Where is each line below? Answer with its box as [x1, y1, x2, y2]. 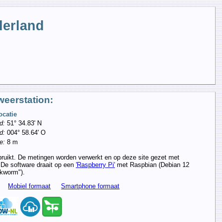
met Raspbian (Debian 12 [114, 161, 189, 169]
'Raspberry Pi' [75, 161, 115, 169]
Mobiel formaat [8, 182, 51, 190]
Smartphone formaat [61, 182, 120, 190]
